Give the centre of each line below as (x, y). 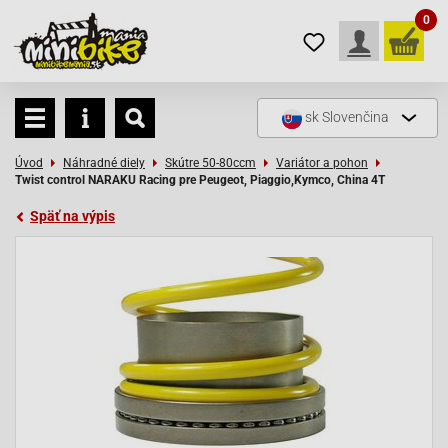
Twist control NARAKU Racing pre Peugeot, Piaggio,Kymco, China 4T (200, 180)
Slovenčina (355, 117)
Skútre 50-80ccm (210, 163)
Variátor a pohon (322, 163)
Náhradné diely (104, 163)
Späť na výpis (72, 216)
